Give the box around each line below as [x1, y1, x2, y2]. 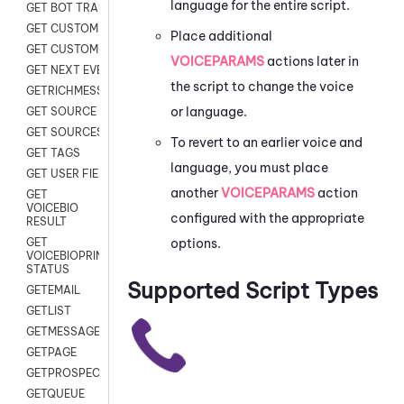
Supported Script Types [127, 276, 378, 304]
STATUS [26, 262, 69, 277]
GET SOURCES [26, 125, 104, 140]
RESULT [26, 215, 67, 229]
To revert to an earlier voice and [170, 133, 363, 151]
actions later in [264, 52, 359, 69]
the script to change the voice [170, 78, 353, 95]
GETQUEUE [26, 387, 85, 401]
